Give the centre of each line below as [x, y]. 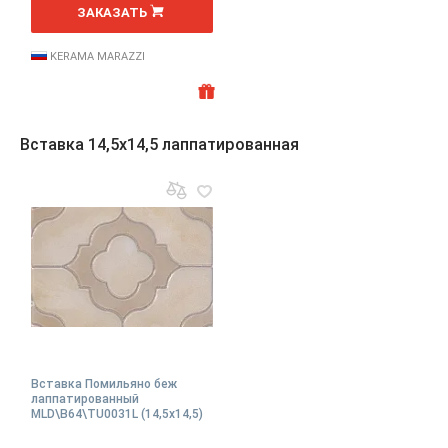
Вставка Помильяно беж [104, 384]
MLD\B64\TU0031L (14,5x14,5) [117, 414]
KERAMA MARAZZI [96, 56]
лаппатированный [85, 399]
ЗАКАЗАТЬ [112, 12]
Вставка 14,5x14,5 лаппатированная [159, 144]
